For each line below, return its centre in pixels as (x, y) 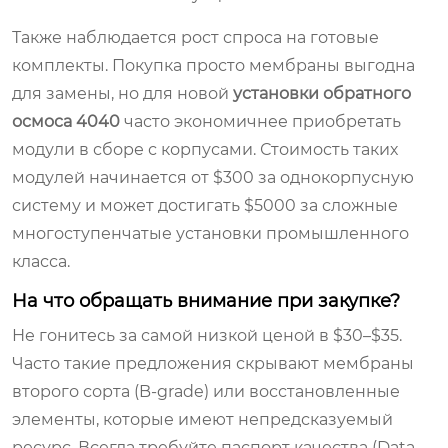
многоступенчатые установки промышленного (210, 233)
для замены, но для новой (122, 93)
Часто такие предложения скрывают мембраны (213, 363)
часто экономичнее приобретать (260, 121)
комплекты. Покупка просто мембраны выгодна (213, 65)
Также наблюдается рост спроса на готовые (195, 37)
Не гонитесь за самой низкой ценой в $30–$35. (207, 335)
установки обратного (322, 93)
